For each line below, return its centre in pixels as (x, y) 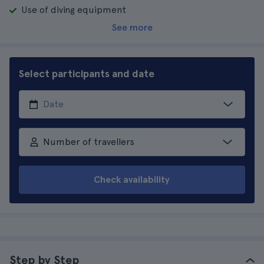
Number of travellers (88, 142)
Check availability (132, 179)
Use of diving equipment (74, 10)
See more (132, 27)
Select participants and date (87, 73)
